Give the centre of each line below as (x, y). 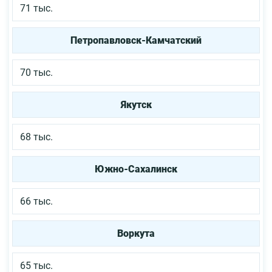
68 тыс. (36, 137)
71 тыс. (36, 8)
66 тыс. (36, 201)
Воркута (136, 233)
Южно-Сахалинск (136, 169)
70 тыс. (36, 72)
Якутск (136, 104)
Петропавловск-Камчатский (136, 40)
